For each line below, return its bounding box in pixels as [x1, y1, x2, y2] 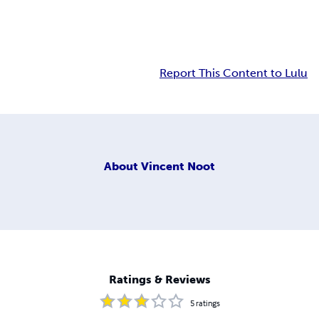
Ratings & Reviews [108, 273, 211, 287]
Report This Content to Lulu [159, 66, 308, 80]
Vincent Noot [141, 159, 215, 173]
